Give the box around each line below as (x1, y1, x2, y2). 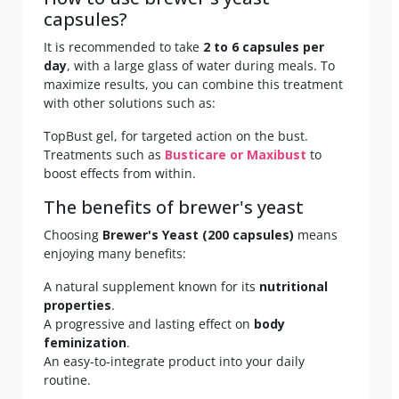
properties (44, 296, 111, 313)
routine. (44, 370, 91, 388)
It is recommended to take (44, 37, 203, 55)
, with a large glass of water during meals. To (67, 56, 335, 74)
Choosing (44, 225, 102, 243)
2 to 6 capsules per (203, 37, 324, 55)
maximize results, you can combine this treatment (44, 75, 343, 93)
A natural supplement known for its (44, 277, 259, 295)
